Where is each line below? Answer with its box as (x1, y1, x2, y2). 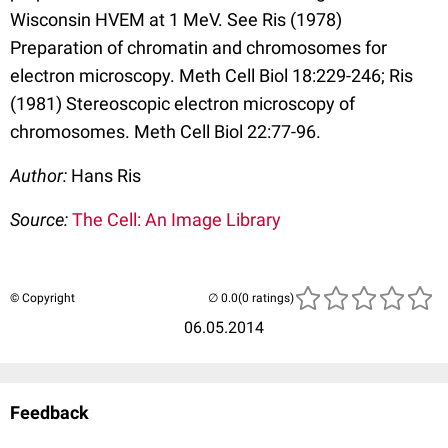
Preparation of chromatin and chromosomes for (10, 37, 387, 59)
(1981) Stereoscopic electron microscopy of (10, 93, 355, 115)
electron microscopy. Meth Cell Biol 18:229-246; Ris (10, 65, 413, 87)
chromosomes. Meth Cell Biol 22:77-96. (10, 121, 321, 143)
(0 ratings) (238, 291, 294, 306)
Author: (10, 165, 71, 187)
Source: (10, 209, 72, 231)
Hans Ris (71, 165, 141, 187)
